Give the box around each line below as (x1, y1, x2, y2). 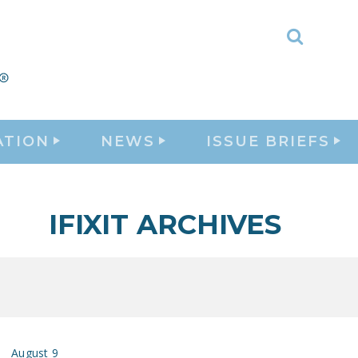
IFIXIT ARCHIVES (49, 208, 281, 241)
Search (293, 59, 350, 83)
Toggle (293, 35, 351, 59)
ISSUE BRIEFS (206, 132, 330, 150)
